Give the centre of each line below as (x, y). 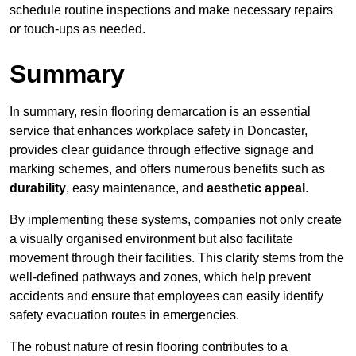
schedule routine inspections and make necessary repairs (171, 10)
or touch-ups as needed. (77, 29)
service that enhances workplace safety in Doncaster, (159, 131)
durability (38, 188)
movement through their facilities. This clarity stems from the (177, 258)
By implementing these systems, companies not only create (176, 220)
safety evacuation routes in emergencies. (124, 315)
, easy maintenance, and (136, 188)
